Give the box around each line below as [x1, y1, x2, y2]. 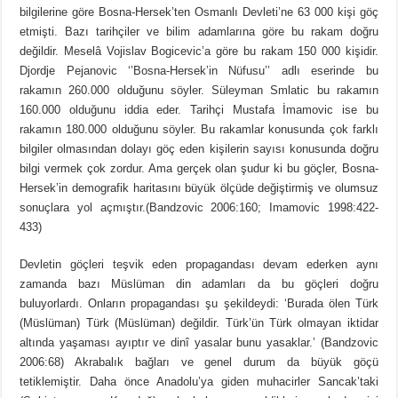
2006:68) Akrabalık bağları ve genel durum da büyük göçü [20, 355, 378, 370]
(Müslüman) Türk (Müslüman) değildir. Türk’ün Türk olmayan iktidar [20, 316, 378, 330]
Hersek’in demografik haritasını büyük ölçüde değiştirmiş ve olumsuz [20, 181, 378, 195]
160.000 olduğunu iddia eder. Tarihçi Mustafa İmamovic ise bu [20, 103, 378, 117]
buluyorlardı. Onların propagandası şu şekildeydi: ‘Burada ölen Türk [20, 297, 378, 311]
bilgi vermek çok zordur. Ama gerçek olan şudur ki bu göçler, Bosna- [20, 162, 378, 176]
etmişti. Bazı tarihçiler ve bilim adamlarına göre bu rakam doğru [20, 25, 378, 39]
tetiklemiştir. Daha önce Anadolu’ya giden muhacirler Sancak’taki [20, 375, 378, 389]
